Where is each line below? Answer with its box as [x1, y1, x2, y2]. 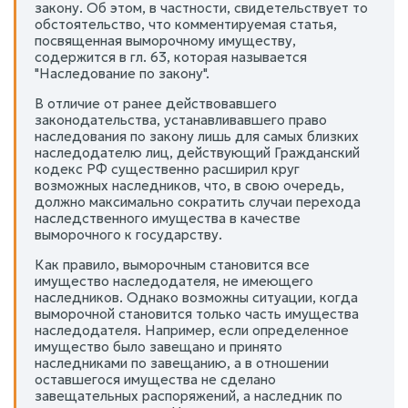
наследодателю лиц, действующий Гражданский [35, 143, 360, 161]
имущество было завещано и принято [35, 337, 282, 355]
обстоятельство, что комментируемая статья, [35, 15, 337, 33]
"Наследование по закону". [35, 64, 209, 82]
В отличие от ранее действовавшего [35, 94, 277, 112]
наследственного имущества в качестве [35, 209, 301, 227]
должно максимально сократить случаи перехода [35, 192, 361, 210]
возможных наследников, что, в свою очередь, [35, 176, 344, 194]
